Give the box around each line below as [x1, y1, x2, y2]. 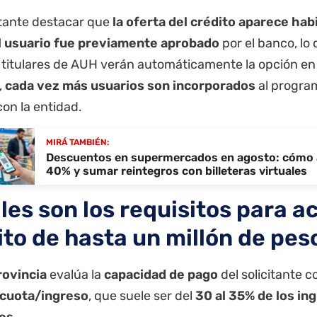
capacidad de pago [104, 266, 218, 282]
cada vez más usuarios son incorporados [5, 78, 255, 94]
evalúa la [47, 266, 104, 282]
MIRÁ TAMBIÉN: [46, 137, 109, 148]
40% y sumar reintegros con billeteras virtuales [46, 164, 307, 178]
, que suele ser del [88, 287, 195, 304]
